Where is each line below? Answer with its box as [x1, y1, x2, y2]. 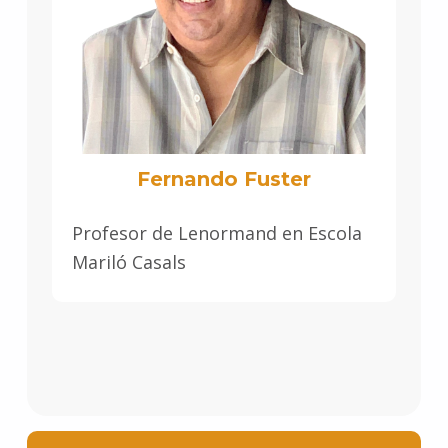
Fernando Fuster [136, 167, 311, 192]
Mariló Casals [71, 250, 186, 275]
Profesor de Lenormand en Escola [71, 221, 362, 246]
